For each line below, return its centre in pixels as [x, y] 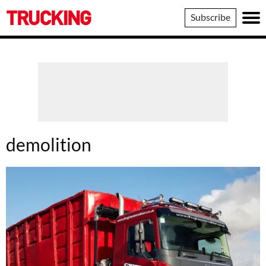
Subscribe [210, 17]
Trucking [23, 10]
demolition [49, 144]
